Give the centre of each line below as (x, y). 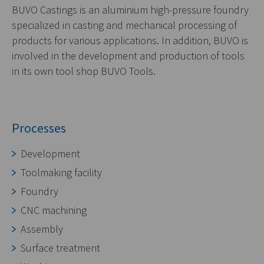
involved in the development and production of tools (128, 56)
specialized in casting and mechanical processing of (124, 25)
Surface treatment (60, 248)
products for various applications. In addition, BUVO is (130, 40)
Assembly (42, 229)
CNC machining (54, 210)
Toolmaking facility (61, 172)
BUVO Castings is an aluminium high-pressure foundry (130, 10)
